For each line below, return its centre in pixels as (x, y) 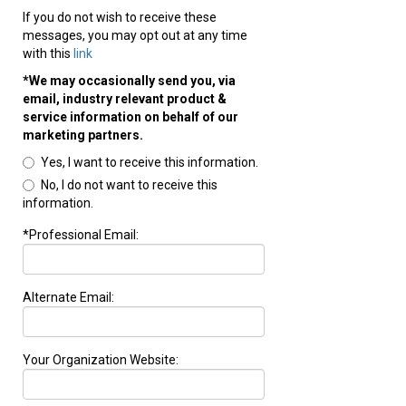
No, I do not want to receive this (129, 184)
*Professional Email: (81, 234)
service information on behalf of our (130, 116)
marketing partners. (83, 135)
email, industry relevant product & (125, 98)
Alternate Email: (68, 297)
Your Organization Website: (101, 359)
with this (48, 53)
